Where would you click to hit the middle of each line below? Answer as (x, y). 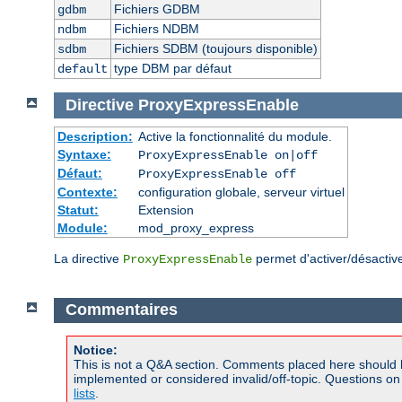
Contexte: (87, 192)
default (82, 70)
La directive (88, 258)
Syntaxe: (84, 154)
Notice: (96, 350)
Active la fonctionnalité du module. (235, 136)
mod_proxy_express (196, 227)
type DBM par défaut (172, 69)
